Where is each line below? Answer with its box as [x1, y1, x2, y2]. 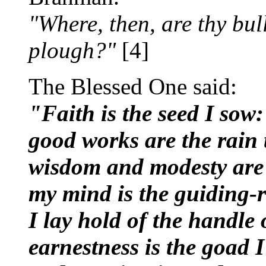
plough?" [28, 37, 116, 63]
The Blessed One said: [28, 74, 237, 99]
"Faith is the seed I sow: [28, 100, 264, 126]
